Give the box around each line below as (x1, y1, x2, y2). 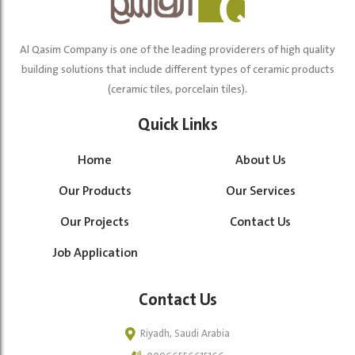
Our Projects (60, 212, 129, 233)
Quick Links (137, 112, 218, 139)
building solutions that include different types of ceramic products (21, 61, 334, 79)
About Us (235, 151, 286, 171)
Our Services (225, 181, 296, 202)
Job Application (52, 243, 138, 264)
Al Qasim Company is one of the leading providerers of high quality (20, 41, 335, 59)
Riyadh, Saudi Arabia (140, 326, 230, 343)
